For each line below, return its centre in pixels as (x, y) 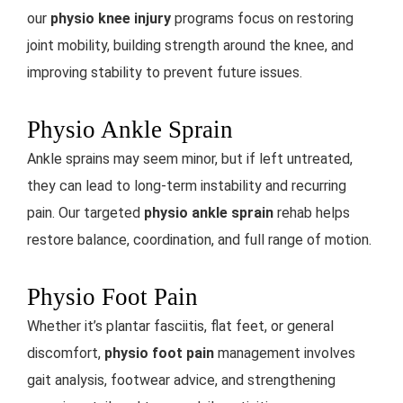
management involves (285, 353)
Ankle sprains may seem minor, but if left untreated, (190, 158)
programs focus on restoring (262, 18)
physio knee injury (111, 18)
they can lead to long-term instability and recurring (187, 185)
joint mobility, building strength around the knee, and (190, 45)
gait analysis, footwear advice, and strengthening (181, 380)
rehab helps (312, 212)
